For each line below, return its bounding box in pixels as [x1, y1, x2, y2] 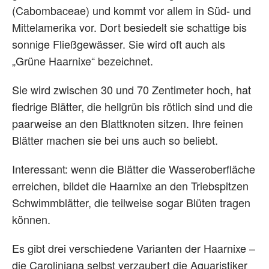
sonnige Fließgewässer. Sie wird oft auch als [12, 35, 225, 52]
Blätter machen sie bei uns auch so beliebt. [12, 131, 218, 148]
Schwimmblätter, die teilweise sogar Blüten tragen [12, 194, 250, 210]
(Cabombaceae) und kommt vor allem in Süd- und [12, 2, 251, 18]
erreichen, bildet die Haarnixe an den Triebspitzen [12, 177, 249, 193]
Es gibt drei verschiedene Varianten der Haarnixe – [12, 240, 255, 256]
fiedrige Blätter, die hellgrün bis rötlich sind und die [12, 98, 253, 114]
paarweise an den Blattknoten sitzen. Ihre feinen [12, 115, 243, 131]
